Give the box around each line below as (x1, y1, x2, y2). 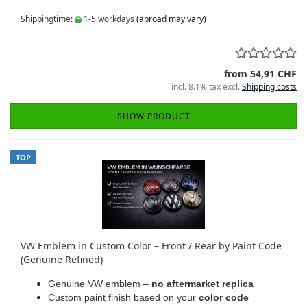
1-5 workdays (82, 13, 134, 25)
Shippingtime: (21, 13, 75, 25)
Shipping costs (242, 81, 297, 93)
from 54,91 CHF (224, 67, 297, 80)
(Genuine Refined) (21, 253, 103, 266)
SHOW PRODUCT (116, 110, 191, 122)
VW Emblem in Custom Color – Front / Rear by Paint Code (21, 239, 282, 252)
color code (199, 292, 249, 303)
